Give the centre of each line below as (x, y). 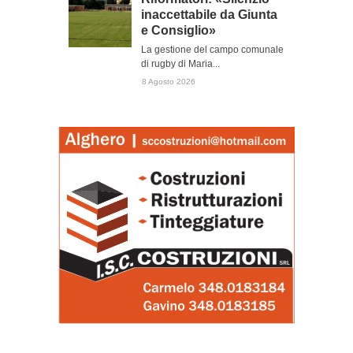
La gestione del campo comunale (212, 50)
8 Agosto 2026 (169, 82)
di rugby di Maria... (180, 64)
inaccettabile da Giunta (209, 15)
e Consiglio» (178, 30)
